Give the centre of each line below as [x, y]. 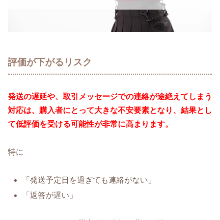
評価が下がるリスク [50, 62]
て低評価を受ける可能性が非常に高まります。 [90, 124]
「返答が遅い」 [50, 195]
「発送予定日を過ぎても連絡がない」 [89, 180]
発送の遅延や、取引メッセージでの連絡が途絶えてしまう [110, 97]
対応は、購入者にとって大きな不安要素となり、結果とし [110, 110]
